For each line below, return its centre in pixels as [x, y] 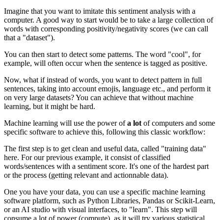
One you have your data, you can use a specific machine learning [105, 192]
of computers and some [178, 123]
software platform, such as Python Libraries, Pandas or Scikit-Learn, [110, 201]
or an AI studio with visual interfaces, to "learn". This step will [100, 210]
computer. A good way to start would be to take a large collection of [109, 20]
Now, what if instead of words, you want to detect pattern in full [103, 80]
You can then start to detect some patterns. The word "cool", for [102, 55]
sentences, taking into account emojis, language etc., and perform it [107, 89]
